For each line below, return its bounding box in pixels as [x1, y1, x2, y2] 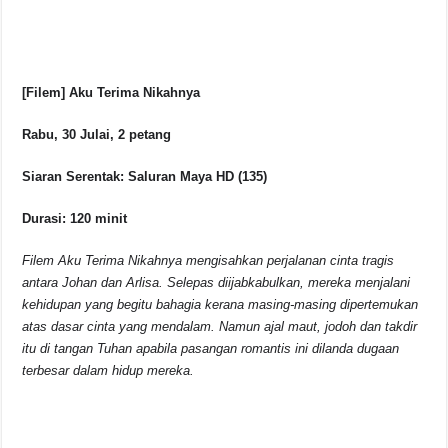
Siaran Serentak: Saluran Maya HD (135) [22, 169, 268, 185]
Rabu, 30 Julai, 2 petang [22, 127, 172, 143]
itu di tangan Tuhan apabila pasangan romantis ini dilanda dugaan [22, 341, 400, 357]
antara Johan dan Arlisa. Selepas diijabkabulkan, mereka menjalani [22, 275, 411, 291]
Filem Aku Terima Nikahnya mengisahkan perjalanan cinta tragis [22, 253, 395, 269]
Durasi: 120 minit [22, 211, 128, 227]
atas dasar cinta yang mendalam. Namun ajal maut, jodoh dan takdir [22, 319, 418, 335]
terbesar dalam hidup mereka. [22, 363, 195, 379]
